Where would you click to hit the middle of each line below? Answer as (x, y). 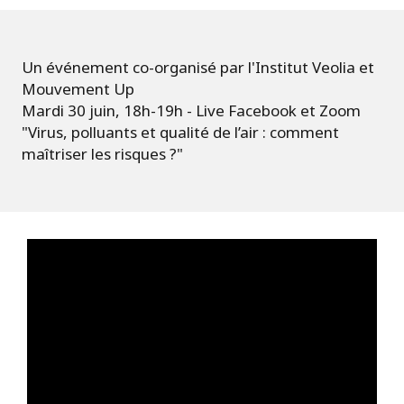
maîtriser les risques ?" (102, 153)
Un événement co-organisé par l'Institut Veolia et (198, 67)
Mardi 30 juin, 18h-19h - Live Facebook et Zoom (191, 110)
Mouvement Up (78, 88)
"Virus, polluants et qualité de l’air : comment (180, 132)
